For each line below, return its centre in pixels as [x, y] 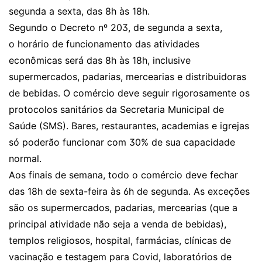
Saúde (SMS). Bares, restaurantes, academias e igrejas [129, 126]
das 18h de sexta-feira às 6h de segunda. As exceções [129, 191]
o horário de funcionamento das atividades [104, 44]
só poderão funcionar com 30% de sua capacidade [122, 142]
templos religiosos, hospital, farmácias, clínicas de [120, 240]
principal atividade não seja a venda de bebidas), [118, 224]
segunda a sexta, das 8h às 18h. [79, 11]
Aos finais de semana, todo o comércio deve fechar [123, 175]
